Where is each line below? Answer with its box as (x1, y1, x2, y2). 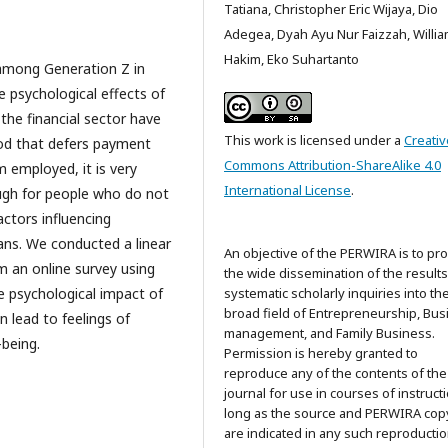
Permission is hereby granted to (224, 344, 418, 362)
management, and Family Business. (224, 324, 435, 342)
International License (224, 181, 351, 199)
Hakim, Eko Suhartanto (224, 50, 359, 68)
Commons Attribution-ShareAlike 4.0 (224, 156, 441, 174)
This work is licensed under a (224, 131, 404, 149)
